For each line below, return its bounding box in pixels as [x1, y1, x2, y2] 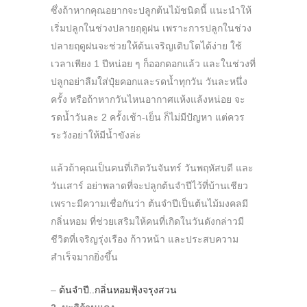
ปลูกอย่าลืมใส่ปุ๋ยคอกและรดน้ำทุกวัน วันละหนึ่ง [51, 76, 247, 88]
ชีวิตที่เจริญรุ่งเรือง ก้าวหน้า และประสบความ [51, 234, 238, 245]
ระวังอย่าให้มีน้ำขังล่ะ [51, 130, 141, 141]
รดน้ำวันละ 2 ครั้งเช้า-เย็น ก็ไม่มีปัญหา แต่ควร [51, 112, 245, 123]
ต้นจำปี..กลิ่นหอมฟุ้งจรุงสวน [59, 284, 180, 296]
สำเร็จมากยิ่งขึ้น [51, 251, 118, 263]
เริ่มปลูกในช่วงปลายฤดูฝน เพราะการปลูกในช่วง [51, 23, 251, 34]
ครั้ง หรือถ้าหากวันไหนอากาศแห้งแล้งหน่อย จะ [51, 94, 245, 106]
